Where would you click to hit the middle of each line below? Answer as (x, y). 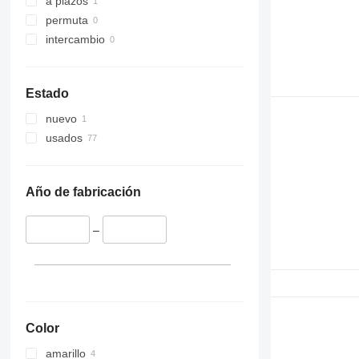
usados (64, 138)
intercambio (75, 40)
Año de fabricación (83, 192)
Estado (47, 94)
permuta (67, 20)
